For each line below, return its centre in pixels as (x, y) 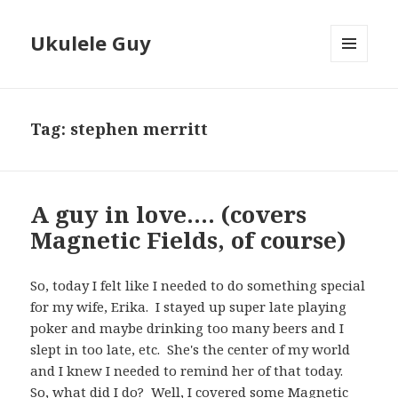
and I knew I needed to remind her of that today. (189, 371)
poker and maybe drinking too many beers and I (187, 328)
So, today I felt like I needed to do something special (198, 286)
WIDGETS (357, 99)
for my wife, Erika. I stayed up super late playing (189, 307)
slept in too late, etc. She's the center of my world (191, 350)
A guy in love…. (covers (169, 215)
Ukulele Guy (91, 43)
